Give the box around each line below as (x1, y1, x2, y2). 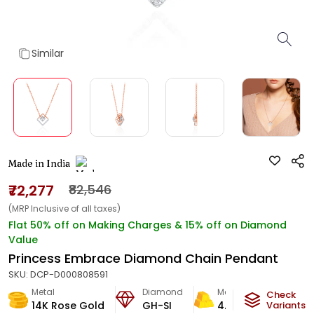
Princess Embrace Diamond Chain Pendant (8, 250, 278, 267)
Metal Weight (217, 286, 273, 298)
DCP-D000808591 (30, 268, 108, 281)
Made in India (8, 157, 70, 170)
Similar (32, 46, 64, 60)
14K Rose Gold (32, 299, 104, 313)
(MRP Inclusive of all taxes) (8, 203, 121, 214)
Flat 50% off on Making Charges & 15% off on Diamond (8, 218, 287, 232)
